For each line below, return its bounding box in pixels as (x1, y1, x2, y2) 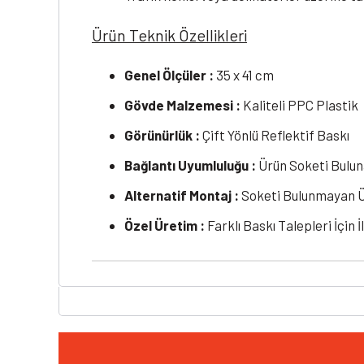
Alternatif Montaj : (124, 187, 239, 204)
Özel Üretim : (124, 217, 205, 234)
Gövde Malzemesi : (124, 97, 240, 114)
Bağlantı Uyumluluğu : (124, 157, 256, 174)
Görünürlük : (124, 127, 200, 144)
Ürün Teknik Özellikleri (92, 25, 247, 45)
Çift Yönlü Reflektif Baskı (200, 127, 349, 144)
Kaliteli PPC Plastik (240, 97, 358, 114)
